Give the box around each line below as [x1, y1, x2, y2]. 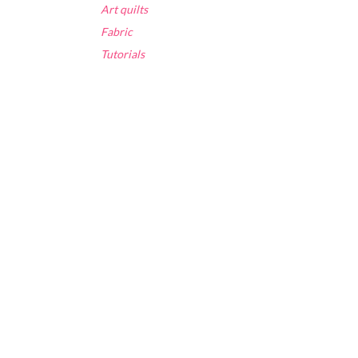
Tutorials [101, 47, 145, 62]
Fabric [101, 25, 133, 39]
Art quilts [101, 2, 148, 17]
